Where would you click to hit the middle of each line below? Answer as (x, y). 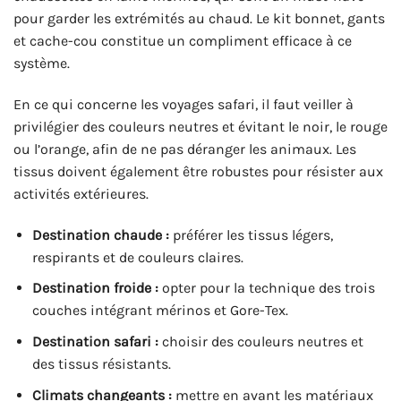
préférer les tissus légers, (252, 235)
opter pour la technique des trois (268, 288)
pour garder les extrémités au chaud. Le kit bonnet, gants (199, 19)
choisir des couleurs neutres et (262, 341)
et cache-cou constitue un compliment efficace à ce (183, 41)
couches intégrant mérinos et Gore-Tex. (160, 311)
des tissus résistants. (101, 364)
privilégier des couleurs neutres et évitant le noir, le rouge (200, 127)
